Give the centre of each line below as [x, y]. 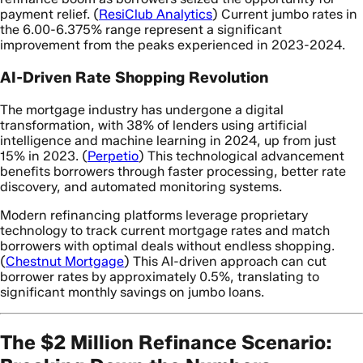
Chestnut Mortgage [65, 261]
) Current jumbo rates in [285, 15]
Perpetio [113, 156]
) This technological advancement [241, 156]
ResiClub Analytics [156, 15]
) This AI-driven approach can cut [225, 261]
